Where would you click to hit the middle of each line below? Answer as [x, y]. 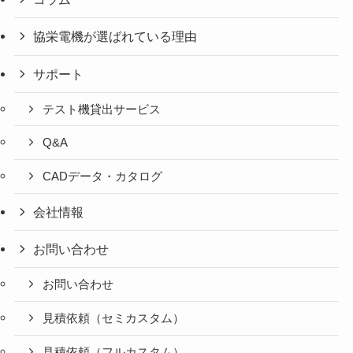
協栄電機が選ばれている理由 [115, 37]
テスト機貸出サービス [102, 109]
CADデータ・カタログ [103, 177]
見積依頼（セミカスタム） [114, 318]
